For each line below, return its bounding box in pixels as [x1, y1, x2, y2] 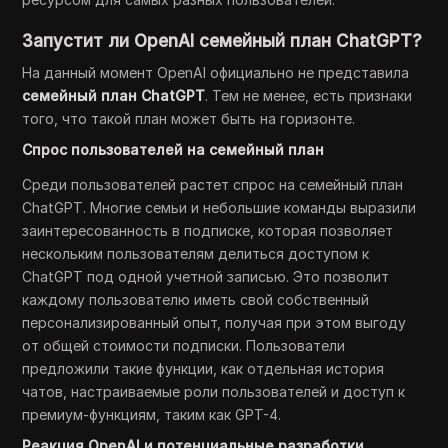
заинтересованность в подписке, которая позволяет [22, 222, 394, 240]
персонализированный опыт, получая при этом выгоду [22, 314, 407, 332]
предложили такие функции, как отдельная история [22, 360, 385, 378]
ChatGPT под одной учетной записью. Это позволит [22, 268, 390, 286]
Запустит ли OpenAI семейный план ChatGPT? [22, 31, 423, 52]
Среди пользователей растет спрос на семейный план [22, 176, 404, 194]
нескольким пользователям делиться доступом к [22, 245, 370, 263]
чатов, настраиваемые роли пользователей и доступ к [22, 383, 406, 401]
